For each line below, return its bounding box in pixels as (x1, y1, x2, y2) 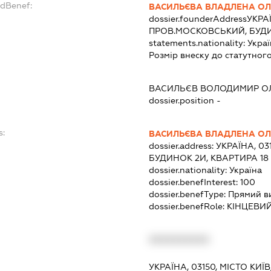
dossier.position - (149, 96, 221, 106)
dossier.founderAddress (149, 14, 247, 24)
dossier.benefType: (149, 189, 229, 200)
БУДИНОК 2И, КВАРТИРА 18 (149, 153, 269, 163)
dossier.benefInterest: (149, 177, 241, 188)
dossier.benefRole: (149, 201, 227, 212)
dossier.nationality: (149, 165, 230, 175)
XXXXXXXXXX (149, 235, 210, 245)
